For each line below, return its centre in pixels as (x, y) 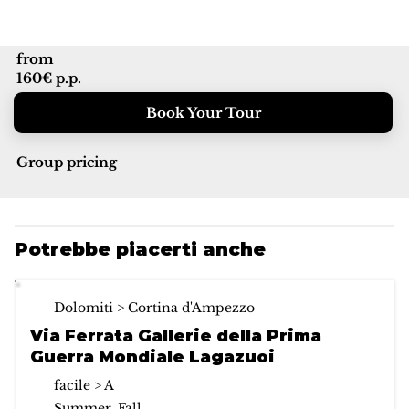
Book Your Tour (203, 113)
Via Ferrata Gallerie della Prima (175, 336)
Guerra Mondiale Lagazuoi (152, 357)
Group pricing (67, 163)
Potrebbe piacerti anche (141, 250)
